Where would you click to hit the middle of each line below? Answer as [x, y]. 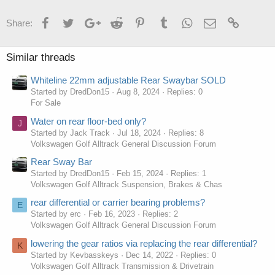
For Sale [46, 103]
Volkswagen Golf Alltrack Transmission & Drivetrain [122, 266]
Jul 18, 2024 [139, 133]
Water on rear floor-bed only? [88, 121]
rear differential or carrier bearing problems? [118, 203]
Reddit [135, 21]
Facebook [71, 21]
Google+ [117, 21]
